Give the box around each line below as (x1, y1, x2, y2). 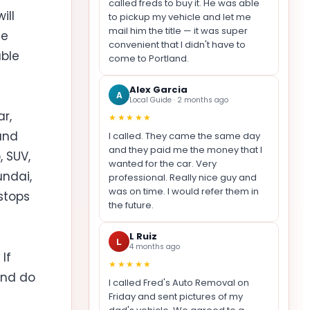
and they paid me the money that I (109, 143, 262, 156)
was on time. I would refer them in (109, 184, 259, 198)
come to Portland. (109, 51, 189, 65)
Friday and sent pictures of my (109, 289, 243, 303)
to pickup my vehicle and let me (109, 10, 251, 24)
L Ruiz (129, 230, 157, 244)
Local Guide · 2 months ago (129, 95, 228, 106)
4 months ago (129, 241, 180, 253)
